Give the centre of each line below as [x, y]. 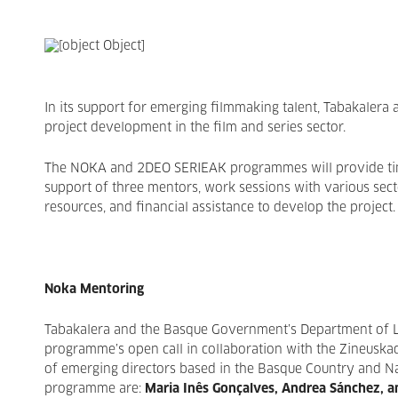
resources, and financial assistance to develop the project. [220, 208]
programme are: [95, 389]
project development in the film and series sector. [195, 128]
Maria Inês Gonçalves [210, 389]
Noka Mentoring [94, 290]
